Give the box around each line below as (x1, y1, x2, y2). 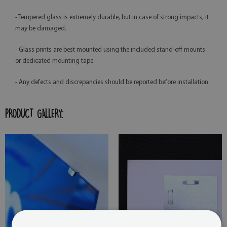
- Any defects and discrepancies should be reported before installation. (15, 79, 210, 86)
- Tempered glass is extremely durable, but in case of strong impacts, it (15, 14, 209, 21)
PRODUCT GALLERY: (5, 109, 63, 119)
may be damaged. (15, 25, 66, 32)
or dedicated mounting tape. (15, 58, 95, 65)
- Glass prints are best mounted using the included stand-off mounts (15, 47, 205, 54)
